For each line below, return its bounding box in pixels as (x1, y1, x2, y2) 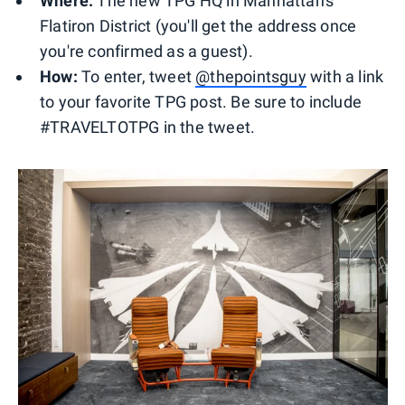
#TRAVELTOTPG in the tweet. (40, 118, 256, 137)
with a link (306, 67, 384, 87)
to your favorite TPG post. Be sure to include (40, 92, 363, 112)
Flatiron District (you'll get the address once (40, 16, 357, 36)
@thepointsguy (195, 67, 306, 87)
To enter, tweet (77, 67, 196, 87)
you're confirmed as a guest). (40, 42, 253, 61)
